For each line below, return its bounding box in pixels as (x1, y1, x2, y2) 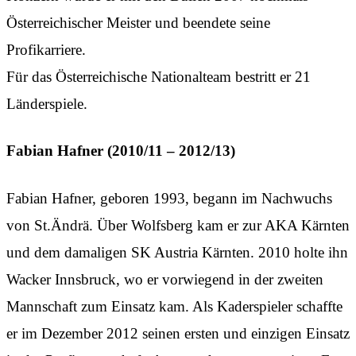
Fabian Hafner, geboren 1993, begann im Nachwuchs (6, 189, 332, 207)
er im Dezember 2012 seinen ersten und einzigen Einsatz (6, 324, 350, 342)
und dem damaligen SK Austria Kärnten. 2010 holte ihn (6, 243, 348, 261)
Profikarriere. (6, 41, 86, 58)
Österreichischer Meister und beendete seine (6, 14, 270, 31)
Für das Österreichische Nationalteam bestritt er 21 (6, 68, 311, 85)
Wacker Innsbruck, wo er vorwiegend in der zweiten (6, 270, 323, 288)
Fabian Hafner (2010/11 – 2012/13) (6, 142, 235, 160)
